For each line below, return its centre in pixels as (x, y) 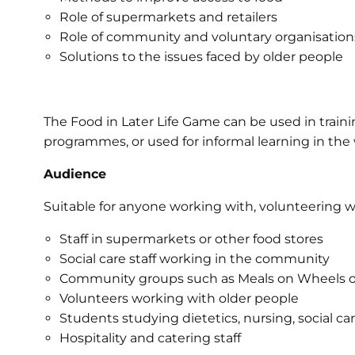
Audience (75, 174)
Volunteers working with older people (179, 298)
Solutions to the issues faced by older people (201, 56)
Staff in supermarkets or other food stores (191, 239)
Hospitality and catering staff (150, 338)
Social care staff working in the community (195, 258)
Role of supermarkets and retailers (168, 17)
